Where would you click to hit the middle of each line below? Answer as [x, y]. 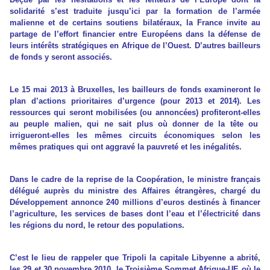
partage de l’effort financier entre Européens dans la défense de [135, 34]
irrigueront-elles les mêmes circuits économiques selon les [135, 136]
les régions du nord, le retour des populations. [97, 225]
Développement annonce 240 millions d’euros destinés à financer [135, 202]
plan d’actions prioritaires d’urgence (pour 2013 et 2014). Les [135, 101]
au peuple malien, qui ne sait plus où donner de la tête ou [135, 124]
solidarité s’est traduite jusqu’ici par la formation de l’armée [135, 11]
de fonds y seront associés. [61, 57]
